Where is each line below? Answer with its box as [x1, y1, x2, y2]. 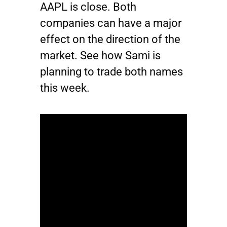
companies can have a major [40, 17, 181, 29]
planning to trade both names [40, 65, 183, 78]
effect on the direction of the [40, 33, 180, 46]
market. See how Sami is [40, 49, 161, 62]
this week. [40, 82, 90, 94]
